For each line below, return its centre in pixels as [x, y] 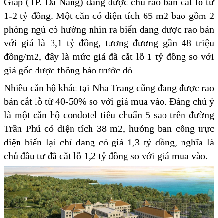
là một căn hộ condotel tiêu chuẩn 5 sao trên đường [109, 115]
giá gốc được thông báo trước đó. [69, 70]
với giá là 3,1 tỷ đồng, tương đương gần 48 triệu [109, 43]
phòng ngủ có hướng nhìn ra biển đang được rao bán [109, 29]
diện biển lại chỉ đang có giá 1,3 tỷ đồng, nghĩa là [109, 142]
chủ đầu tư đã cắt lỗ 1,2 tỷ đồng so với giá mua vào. [106, 156]
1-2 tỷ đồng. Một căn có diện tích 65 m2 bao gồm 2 [109, 16]
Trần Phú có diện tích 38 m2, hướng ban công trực [109, 129]
